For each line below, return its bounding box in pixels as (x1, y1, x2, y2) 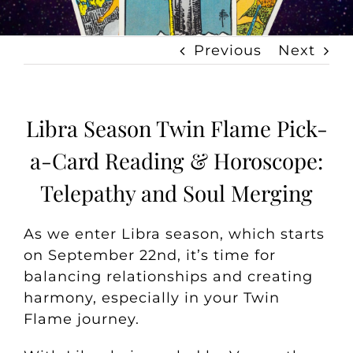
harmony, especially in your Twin (23, 288, 280, 307)
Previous (194, 42, 262, 59)
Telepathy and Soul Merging (40, 178, 313, 207)
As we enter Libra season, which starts (23, 225, 325, 243)
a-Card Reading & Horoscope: (30, 146, 323, 175)
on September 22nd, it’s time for (23, 246, 276, 264)
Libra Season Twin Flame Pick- (25, 113, 328, 143)
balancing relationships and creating (23, 267, 313, 285)
